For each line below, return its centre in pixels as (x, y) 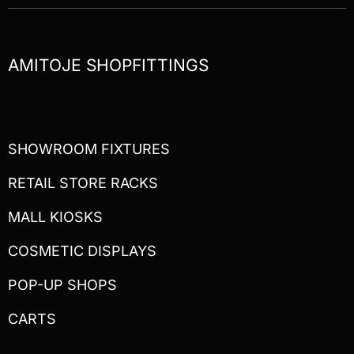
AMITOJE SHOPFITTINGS (108, 65)
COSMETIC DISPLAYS (82, 250)
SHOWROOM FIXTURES (89, 149)
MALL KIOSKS (55, 217)
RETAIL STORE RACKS (83, 183)
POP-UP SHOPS (62, 284)
